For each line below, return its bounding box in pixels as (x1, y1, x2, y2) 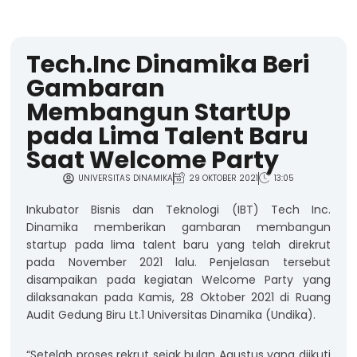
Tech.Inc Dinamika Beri (26, 47, 310, 81)
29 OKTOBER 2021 (188, 171, 258, 184)
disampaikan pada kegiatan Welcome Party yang (26, 271, 331, 288)
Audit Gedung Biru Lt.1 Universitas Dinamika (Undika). (26, 306, 320, 323)
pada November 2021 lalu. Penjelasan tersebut (26, 253, 331, 270)
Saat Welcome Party (26, 143, 280, 177)
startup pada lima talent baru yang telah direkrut (26, 236, 331, 253)
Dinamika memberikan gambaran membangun (26, 218, 331, 235)
